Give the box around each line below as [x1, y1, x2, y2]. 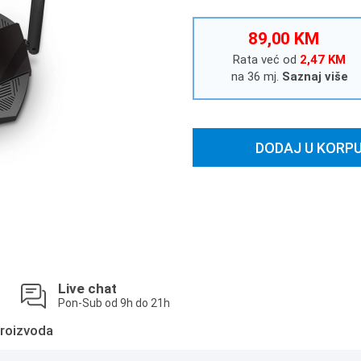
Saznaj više [281, 69, 348, 84]
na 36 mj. [230, 69, 279, 84]
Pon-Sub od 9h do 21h [57, 297, 170, 309]
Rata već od [233, 52, 301, 67]
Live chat [57, 280, 117, 297]
